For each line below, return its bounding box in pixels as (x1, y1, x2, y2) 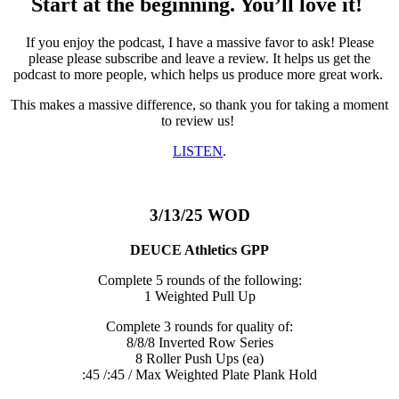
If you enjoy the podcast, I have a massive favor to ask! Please (25, 34, 374, 50)
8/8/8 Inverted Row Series (126, 335, 273, 351)
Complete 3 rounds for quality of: (106, 319, 293, 335)
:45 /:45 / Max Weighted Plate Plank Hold (82, 367, 317, 383)
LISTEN (173, 142, 223, 159)
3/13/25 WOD (149, 206, 250, 225)
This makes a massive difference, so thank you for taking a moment (11, 96, 388, 112)
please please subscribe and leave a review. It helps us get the (28, 50, 370, 66)
